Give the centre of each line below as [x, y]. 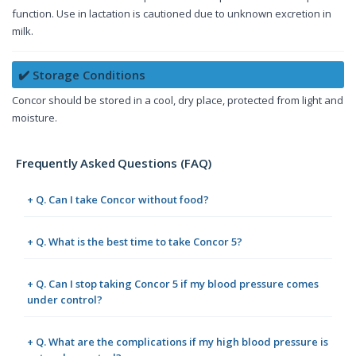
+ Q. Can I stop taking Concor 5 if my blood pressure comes [173, 284]
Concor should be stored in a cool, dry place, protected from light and [178, 101]
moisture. [35, 118]
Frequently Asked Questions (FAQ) [114, 163]
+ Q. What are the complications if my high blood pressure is [178, 342]
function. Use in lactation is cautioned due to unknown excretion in [172, 14]
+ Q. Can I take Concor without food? [118, 200]
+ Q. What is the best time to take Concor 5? [135, 242]
